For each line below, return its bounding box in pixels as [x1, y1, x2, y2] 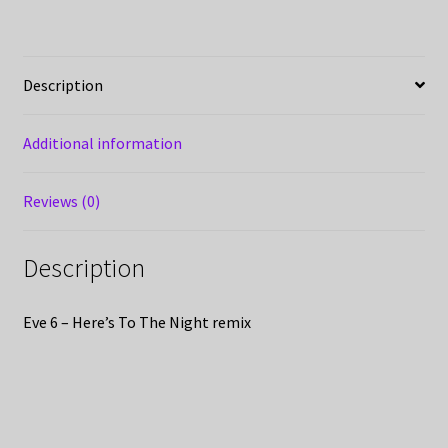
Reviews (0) [22, 190, 100, 211]
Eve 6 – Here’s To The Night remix [22, 312, 251, 333]
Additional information [22, 132, 182, 153]
